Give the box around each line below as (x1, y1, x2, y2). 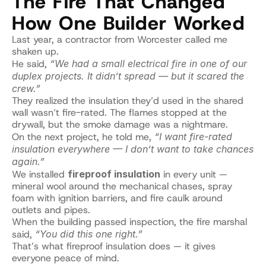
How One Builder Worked (12, 11, 245, 36)
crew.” (12, 83, 40, 94)
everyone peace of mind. (12, 252, 119, 264)
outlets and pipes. (12, 204, 90, 216)
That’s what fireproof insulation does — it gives (12, 240, 216, 252)
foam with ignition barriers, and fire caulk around (12, 192, 223, 204)
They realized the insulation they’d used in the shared (12, 94, 243, 107)
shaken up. (12, 45, 59, 58)
